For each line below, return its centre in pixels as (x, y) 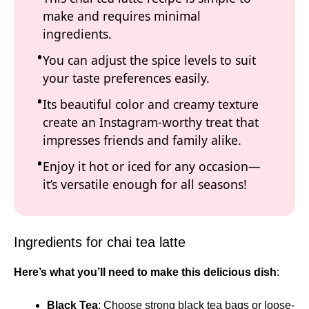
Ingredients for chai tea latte (100, 242)
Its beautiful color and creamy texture (151, 104)
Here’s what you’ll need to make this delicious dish (145, 272)
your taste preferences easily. (126, 78)
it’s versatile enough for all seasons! (145, 184)
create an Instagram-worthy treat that (151, 122)
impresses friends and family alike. (142, 140)
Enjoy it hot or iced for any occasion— (152, 166)
